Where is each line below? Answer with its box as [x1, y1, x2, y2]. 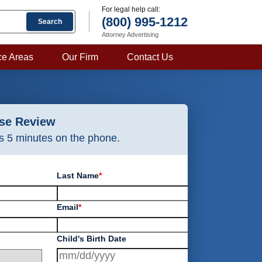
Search [37, 17, 62, 26]
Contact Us [127, 52, 174, 62]
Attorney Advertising [102, 31, 158, 38]
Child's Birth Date [57, 233, 127, 243]
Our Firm [62, 52, 99, 62]
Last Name [57, 171, 99, 180]
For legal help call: [102, 5, 160, 13]
